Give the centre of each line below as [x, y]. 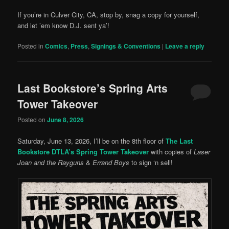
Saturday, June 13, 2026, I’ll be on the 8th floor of [92, 141]
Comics [56, 46]
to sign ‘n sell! [151, 162]
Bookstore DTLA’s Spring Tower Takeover [83, 151]
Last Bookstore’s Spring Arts [93, 88]
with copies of [171, 151]
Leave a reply [185, 46]
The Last [179, 141]
